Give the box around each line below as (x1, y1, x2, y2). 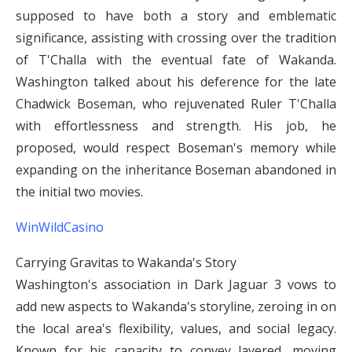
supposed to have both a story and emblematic (16, 7, 336, 24)
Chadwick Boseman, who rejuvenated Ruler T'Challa (16, 95, 336, 112)
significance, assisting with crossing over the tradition (16, 29, 336, 46)
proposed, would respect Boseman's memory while (16, 139, 336, 156)
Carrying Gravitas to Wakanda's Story (16, 254, 236, 271)
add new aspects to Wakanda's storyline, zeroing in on (16, 298, 336, 315)
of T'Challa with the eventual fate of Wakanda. (16, 51, 336, 68)
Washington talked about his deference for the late (16, 73, 336, 90)
